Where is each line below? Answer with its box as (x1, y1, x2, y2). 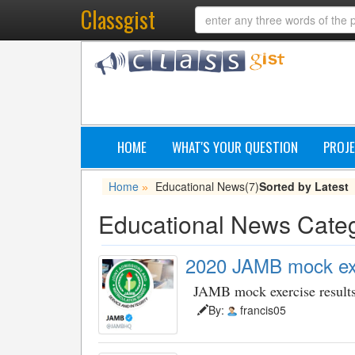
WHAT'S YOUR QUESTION (172, 137, 298, 157)
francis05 (237, 302, 286, 318)
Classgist (81, 3, 155, 36)
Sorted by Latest (259, 178, 349, 194)
